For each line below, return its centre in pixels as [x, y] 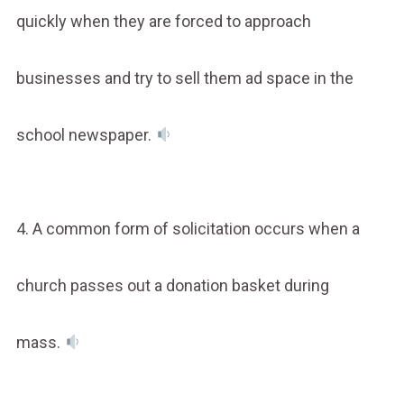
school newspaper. [85, 134]
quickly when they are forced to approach [163, 21]
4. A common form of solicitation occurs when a [188, 228]
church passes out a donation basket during [172, 285]
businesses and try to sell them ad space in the [184, 78]
